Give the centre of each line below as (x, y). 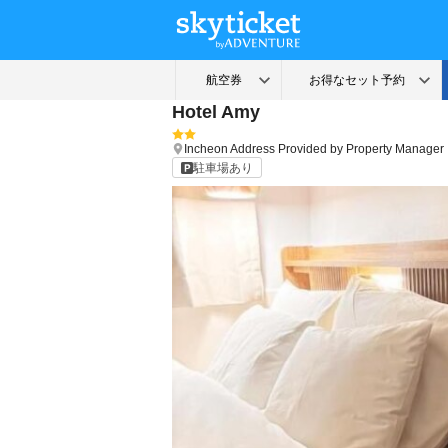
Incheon (206, 149)
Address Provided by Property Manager (337, 149)
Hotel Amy (216, 112)
